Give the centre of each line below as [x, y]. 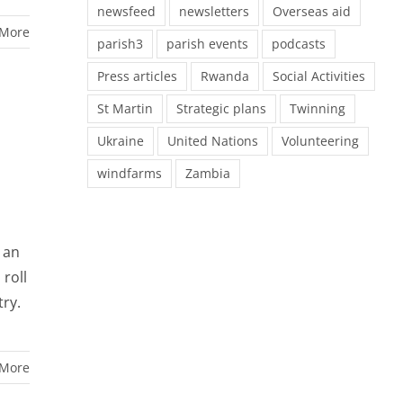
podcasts [299, 43]
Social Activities [319, 76]
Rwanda [225, 76]
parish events [207, 43]
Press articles [137, 76]
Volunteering [320, 140]
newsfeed [126, 11]
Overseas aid [312, 11]
